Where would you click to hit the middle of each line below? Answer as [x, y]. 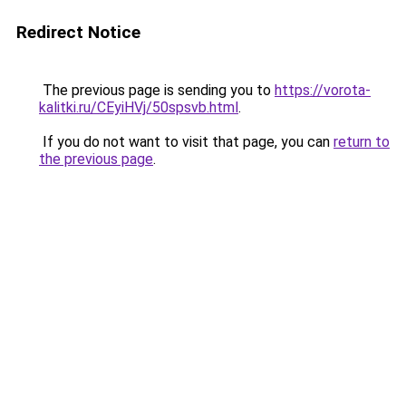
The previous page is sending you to [157, 90]
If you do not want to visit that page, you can [186, 142]
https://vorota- [323, 90]
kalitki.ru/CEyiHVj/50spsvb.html [139, 107]
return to [362, 142]
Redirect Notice [78, 32]
